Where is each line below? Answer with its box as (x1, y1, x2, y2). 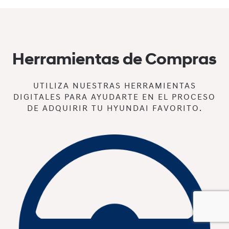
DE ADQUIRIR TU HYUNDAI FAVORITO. (27, 103, 202, 114)
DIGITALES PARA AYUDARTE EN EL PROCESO (13, 92, 216, 103)
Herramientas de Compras (12, 50, 217, 70)
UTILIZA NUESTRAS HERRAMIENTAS (33, 81, 196, 91)
